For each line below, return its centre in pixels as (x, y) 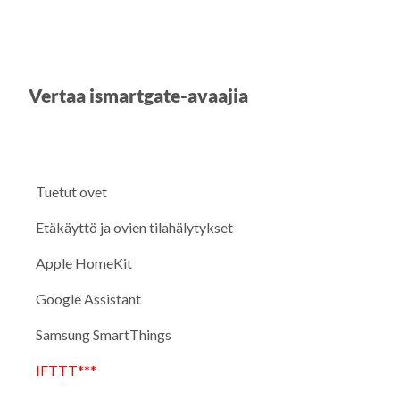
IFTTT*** (66, 370)
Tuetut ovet (71, 191)
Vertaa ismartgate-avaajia (138, 96)
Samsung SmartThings (104, 334)
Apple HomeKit (84, 262)
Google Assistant (88, 298)
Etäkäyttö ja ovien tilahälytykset (134, 227)
